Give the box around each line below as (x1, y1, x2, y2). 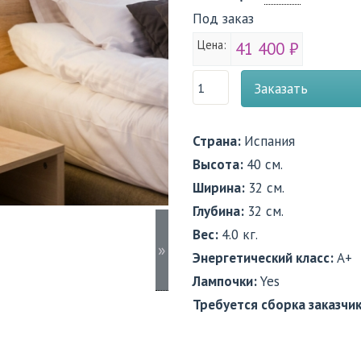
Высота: (193, 156, 247, 173)
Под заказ (193, 10, 254, 27)
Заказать (254, 80, 308, 98)
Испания (244, 132, 295, 150)
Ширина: (193, 179, 248, 197)
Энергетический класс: (193, 249, 337, 267)
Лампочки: (193, 272, 260, 290)
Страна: (193, 132, 244, 150)
